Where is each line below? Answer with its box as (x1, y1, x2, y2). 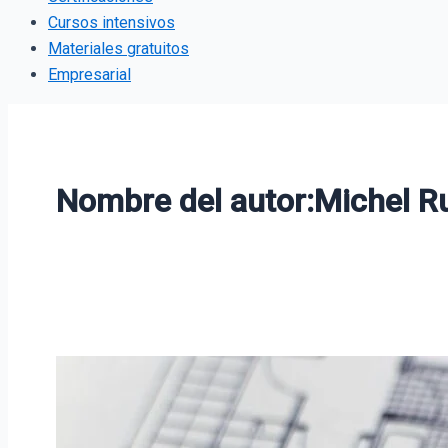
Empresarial (48, 64, 131, 84)
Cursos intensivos (48, 12, 175, 32)
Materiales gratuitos (48, 38, 189, 58)
